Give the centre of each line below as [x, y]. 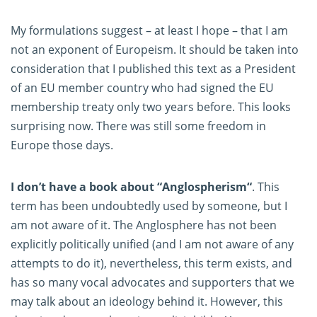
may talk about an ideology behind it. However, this [147, 302]
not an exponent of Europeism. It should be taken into [155, 50]
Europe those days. [62, 145]
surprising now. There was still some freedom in [138, 126]
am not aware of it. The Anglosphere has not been [144, 225]
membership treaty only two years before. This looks [151, 107]
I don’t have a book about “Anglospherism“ [131, 187]
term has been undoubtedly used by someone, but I [149, 206]
